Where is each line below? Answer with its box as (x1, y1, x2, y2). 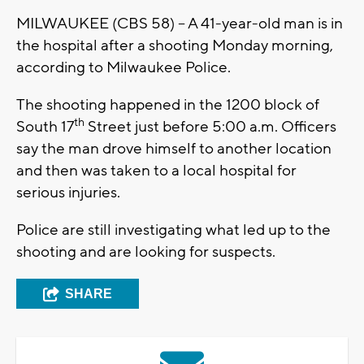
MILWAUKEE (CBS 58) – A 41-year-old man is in (16, 14, 343, 34)
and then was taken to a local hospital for (16, 161, 297, 181)
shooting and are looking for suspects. (16, 242, 275, 262)
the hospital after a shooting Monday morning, (16, 36, 333, 56)
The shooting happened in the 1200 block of (16, 95, 319, 115)
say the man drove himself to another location (16, 139, 331, 159)
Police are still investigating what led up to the (16, 220, 331, 240)
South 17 (16, 117, 74, 137)
